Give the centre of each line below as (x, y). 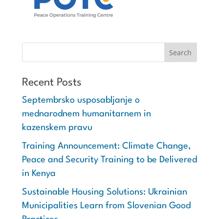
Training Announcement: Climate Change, (106, 146)
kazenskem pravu (57, 128)
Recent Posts (52, 83)
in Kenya (39, 174)
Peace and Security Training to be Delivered (109, 160)
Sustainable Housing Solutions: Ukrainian (104, 192)
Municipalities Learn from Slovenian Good (106, 206)
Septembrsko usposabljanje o (81, 100)
